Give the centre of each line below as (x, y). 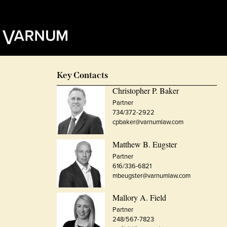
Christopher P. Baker (146, 90)
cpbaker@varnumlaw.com (148, 122)
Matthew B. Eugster (145, 144)
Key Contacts (82, 75)
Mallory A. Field (140, 197)
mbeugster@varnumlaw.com (152, 175)
